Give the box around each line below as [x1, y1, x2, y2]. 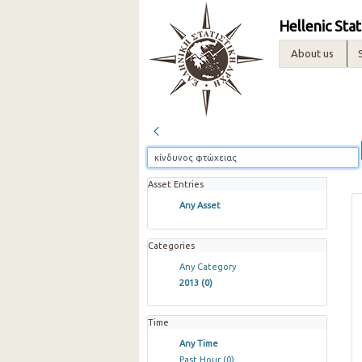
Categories [148, 240, 195, 250]
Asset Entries [148, 179, 204, 189]
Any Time [179, 339, 218, 349]
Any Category [179, 261, 236, 271]
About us [290, 48, 334, 59]
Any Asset [179, 200, 221, 211]
